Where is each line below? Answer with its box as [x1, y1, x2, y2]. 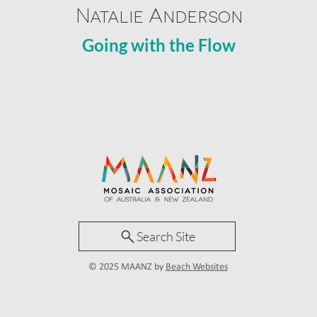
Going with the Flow [82, 35, 236, 55]
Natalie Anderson [75, 2, 243, 26]
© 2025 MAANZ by [88, 262, 166, 272]
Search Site [137, 229, 195, 244]
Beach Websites [165, 262, 228, 272]
